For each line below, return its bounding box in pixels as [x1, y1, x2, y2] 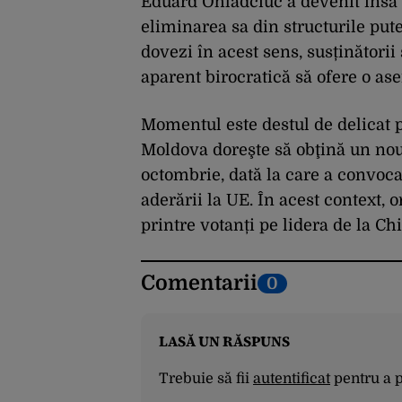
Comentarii [141, 271, 258, 296]
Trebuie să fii [159, 371, 253, 388]
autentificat [253, 371, 330, 388]
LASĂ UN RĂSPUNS [159, 331, 290, 352]
